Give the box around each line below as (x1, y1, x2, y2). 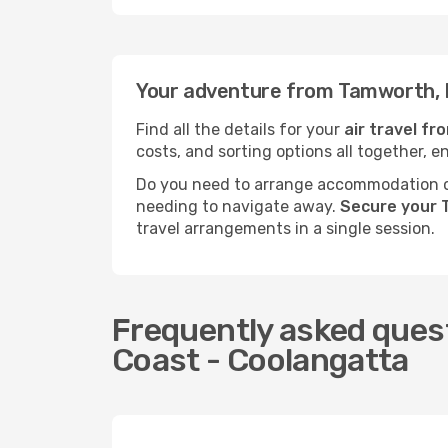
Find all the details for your (136, 120, 344, 139)
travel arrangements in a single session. (136, 219, 435, 238)
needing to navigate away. (136, 197, 340, 216)
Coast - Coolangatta (112, 341, 409, 379)
